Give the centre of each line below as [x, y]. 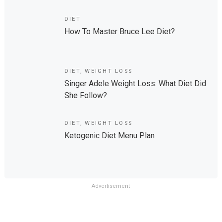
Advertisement [111, 186]
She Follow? [85, 95]
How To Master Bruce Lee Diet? [119, 31]
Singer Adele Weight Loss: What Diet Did [135, 83]
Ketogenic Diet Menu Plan [109, 136]
